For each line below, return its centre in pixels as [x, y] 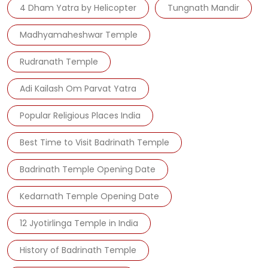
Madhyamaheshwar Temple [79, 35]
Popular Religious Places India [80, 116]
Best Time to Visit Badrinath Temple [95, 143]
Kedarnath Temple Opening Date [89, 197]
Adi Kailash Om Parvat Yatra [78, 89]
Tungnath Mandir [203, 8]
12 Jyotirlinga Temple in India [79, 223]
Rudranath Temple [59, 62]
